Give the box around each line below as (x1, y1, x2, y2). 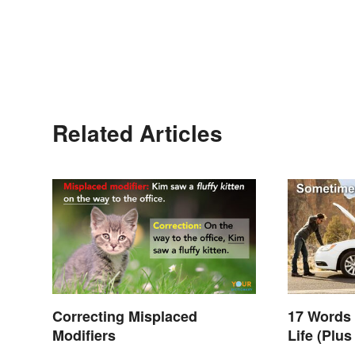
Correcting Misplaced (52, 306, 197, 327)
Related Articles (52, 116, 223, 150)
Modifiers (52, 325, 116, 346)
